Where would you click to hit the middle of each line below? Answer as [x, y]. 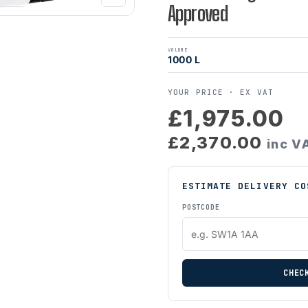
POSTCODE [201, 207]
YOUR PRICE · [204, 92]
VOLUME [178, 49]
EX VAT [257, 92]
